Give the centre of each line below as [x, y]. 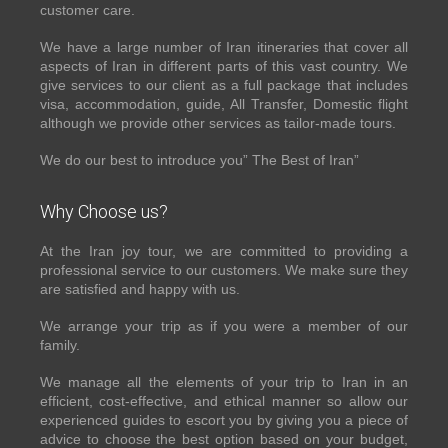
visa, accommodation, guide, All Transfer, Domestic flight [224, 104]
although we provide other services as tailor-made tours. [218, 123]
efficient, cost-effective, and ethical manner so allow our [224, 401]
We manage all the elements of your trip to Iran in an [224, 382]
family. [60, 345]
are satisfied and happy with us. [140, 289]
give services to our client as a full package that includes [224, 85]
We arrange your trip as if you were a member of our [224, 326]
